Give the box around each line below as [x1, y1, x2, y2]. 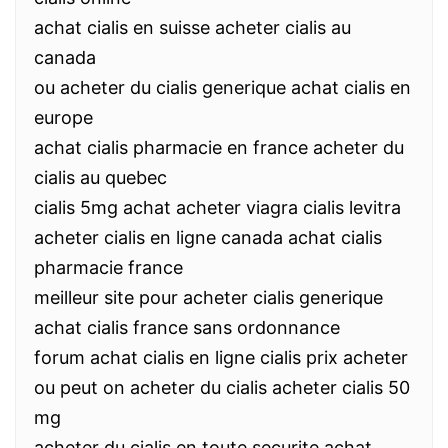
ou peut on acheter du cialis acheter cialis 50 [34, 377, 410, 398]
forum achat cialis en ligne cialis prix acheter [34, 347, 408, 368]
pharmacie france [34, 257, 183, 278]
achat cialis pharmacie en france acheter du [34, 137, 404, 158]
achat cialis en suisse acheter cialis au [34, 17, 351, 38]
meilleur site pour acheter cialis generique [34, 287, 383, 308]
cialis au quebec [34, 167, 167, 188]
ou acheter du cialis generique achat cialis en [34, 77, 411, 98]
